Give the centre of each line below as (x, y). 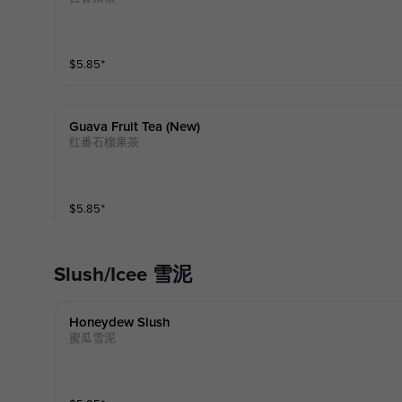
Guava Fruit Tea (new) (134, 127)
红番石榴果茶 (104, 142)
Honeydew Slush (119, 323)
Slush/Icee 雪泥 (128, 275)
